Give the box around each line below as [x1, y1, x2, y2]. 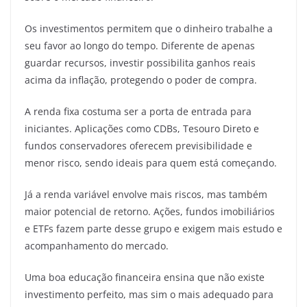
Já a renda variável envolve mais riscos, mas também [25, 188, 267, 201]
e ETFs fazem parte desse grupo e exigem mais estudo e [25, 222, 282, 235]
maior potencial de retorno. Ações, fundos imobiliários [25, 205, 275, 218]
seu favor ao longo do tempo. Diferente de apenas [25, 39, 255, 52]
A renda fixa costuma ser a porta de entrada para [25, 105, 251, 118]
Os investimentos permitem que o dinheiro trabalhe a [25, 22, 273, 35]
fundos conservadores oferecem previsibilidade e [25, 139, 252, 152]
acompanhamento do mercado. [25, 239, 169, 252]
